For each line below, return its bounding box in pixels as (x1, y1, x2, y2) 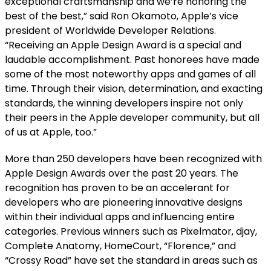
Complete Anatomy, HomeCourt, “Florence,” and (4, 239, 236, 253)
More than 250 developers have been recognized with (4, 152, 262, 166)
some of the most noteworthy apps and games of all (4, 67, 256, 82)
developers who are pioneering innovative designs (4, 195, 243, 210)
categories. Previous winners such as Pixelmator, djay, (4, 224, 257, 239)
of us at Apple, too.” (4, 125, 97, 140)
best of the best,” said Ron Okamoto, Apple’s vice (4, 9, 238, 24)
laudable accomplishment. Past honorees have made (4, 53, 260, 67)
